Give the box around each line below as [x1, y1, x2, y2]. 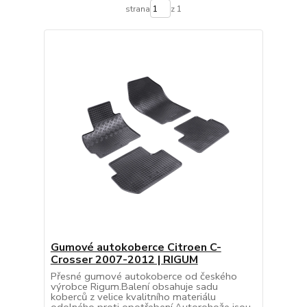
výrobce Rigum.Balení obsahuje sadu [50, 280, 218, 294]
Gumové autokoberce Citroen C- [50, 240, 221, 256]
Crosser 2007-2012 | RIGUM [50, 252, 198, 268]
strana [125, 3, 150, 14]
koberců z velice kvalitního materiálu [50, 290, 216, 304]
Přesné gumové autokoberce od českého [50, 269, 237, 284]
